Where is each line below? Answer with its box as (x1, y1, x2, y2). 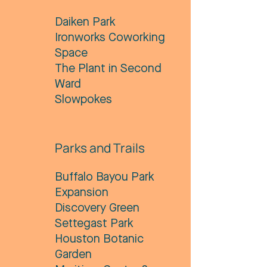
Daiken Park (55, 17, 116, 29)
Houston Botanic (55, 234, 144, 246)
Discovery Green (55, 203, 139, 215)
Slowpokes (55, 94, 112, 106)
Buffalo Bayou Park (55, 172, 154, 184)
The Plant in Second (55, 63, 162, 75)
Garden (55, 249, 92, 261)
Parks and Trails (55, 139, 145, 156)
